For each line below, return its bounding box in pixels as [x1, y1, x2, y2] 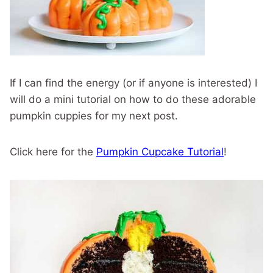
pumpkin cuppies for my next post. [10, 109, 178, 122]
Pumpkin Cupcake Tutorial [96, 145, 224, 158]
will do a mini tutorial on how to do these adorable [10, 93, 256, 105]
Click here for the [10, 145, 96, 158]
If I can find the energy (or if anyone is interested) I [10, 76, 257, 89]
